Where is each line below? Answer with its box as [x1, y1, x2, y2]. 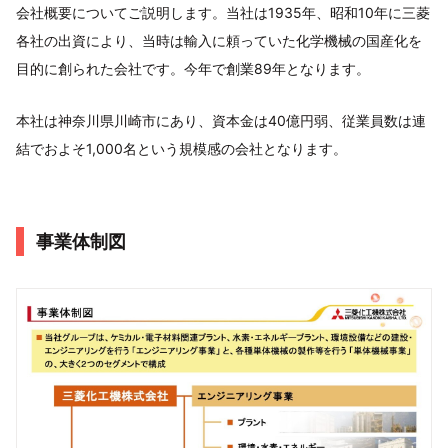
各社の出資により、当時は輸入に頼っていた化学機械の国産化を [16, 31, 422, 49]
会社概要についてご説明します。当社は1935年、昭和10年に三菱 [16, 3, 430, 21]
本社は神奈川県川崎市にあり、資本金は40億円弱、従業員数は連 [16, 111, 426, 129]
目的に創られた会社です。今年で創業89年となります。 [16, 59, 370, 77]
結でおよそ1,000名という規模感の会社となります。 [16, 139, 347, 157]
